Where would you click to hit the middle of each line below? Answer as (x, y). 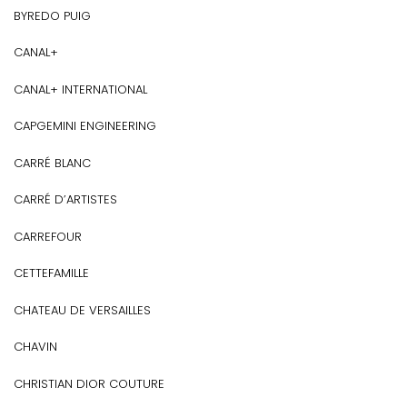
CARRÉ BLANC (52, 163)
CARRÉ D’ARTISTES (65, 199)
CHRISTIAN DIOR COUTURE (89, 383)
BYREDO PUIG (52, 15)
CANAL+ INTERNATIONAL (80, 89)
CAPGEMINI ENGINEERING (85, 126)
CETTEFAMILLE (51, 273)
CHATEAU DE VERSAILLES (82, 310)
